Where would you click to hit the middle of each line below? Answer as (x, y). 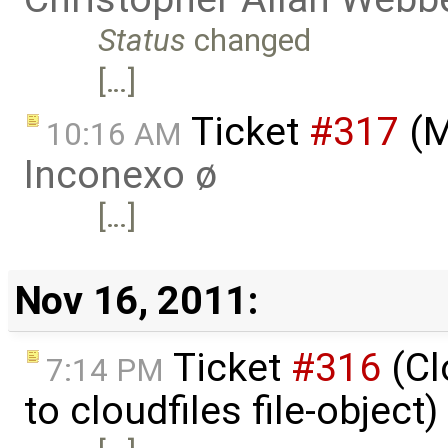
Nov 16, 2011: (136, 300)
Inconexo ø (120, 174)
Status (142, 40)
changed (249, 40)
